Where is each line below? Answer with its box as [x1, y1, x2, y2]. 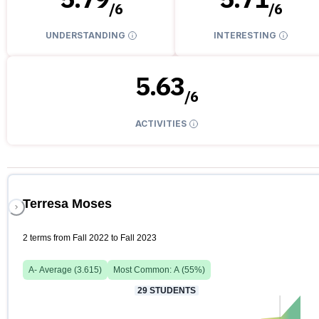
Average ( [37, 264, 77, 275]
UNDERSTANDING [46, 30, 125, 41]
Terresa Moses [23, 196, 112, 211]
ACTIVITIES [135, 117, 187, 129]
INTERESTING [214, 30, 276, 41]
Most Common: [113, 264, 174, 275]
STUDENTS [147, 285, 196, 296]
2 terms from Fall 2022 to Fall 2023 [23, 232, 157, 243]
